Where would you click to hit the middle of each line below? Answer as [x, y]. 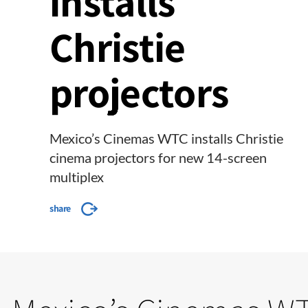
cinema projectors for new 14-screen [158, 157]
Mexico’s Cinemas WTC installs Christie [166, 138]
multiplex [77, 177]
